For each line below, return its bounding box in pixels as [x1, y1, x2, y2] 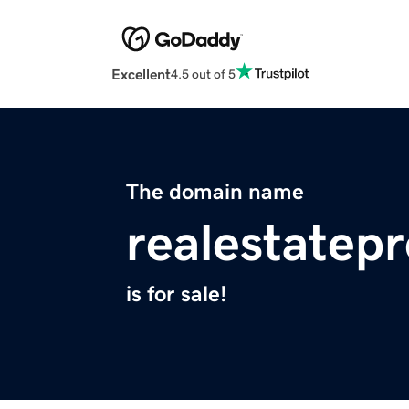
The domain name [126, 181, 304, 204]
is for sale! [126, 283, 226, 306]
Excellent [111, 67, 171, 82]
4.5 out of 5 [171, 67, 236, 80]
